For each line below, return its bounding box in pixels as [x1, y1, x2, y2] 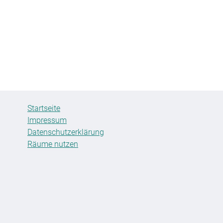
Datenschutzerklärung [27, 127, 104, 137]
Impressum [27, 115, 67, 125]
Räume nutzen [27, 139, 78, 149]
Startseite [27, 104, 60, 113]
